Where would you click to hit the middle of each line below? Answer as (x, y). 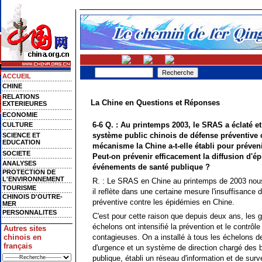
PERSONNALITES (30, 212)
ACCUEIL (17, 76)
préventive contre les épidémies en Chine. (163, 202)
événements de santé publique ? (151, 167)
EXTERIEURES (25, 104)
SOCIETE (16, 153)
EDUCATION (21, 142)
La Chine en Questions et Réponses (155, 103)
